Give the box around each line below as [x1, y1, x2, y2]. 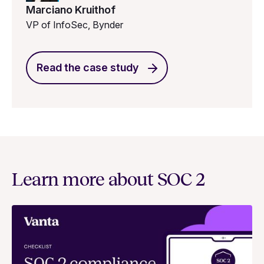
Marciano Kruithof [26, 3, 115, 16]
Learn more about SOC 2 [12, 170, 204, 190]
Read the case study [37, 61, 138, 74]
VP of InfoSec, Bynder [26, 18, 123, 31]
